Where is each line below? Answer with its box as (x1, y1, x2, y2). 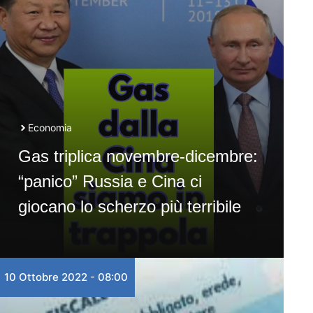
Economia (27, 122, 72, 133)
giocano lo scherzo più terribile (17, 197, 241, 216)
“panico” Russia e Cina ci (17, 172, 202, 191)
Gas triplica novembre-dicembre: (17, 147, 258, 166)
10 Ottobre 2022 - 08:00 (3, 270, 128, 284)
